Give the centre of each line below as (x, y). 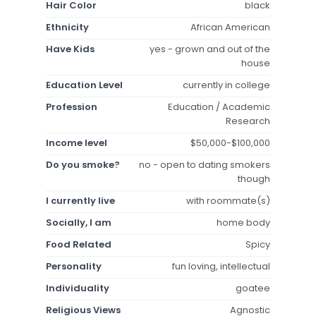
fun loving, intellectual (221, 266)
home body (243, 222)
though (254, 178)
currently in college (226, 85)
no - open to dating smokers (205, 164)
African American (230, 27)
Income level (77, 142)
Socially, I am (79, 222)
